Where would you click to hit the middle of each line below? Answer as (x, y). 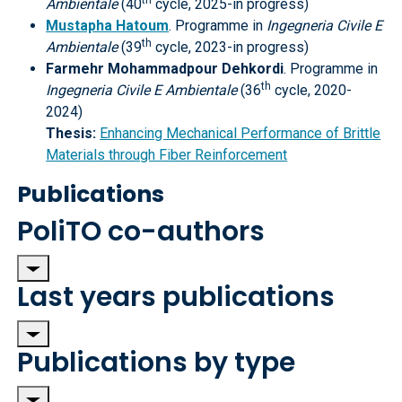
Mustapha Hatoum (108, 26)
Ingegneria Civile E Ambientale (142, 90)
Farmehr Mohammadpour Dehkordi (165, 69)
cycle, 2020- (312, 90)
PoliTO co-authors (141, 232)
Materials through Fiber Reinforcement (167, 155)
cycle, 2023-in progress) (231, 47)
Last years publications (176, 297)
